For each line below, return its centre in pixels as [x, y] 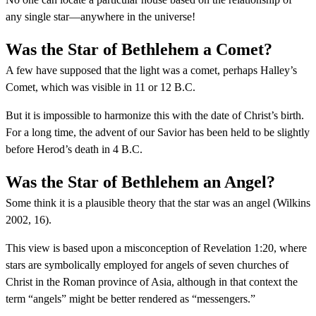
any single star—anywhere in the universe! [101, 16]
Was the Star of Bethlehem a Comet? [139, 49]
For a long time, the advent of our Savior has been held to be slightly [158, 132]
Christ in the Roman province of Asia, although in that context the [152, 281]
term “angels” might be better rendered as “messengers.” [130, 298]
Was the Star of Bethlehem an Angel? [140, 182]
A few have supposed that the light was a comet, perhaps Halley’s [151, 70]
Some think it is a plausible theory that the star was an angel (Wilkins [158, 202]
